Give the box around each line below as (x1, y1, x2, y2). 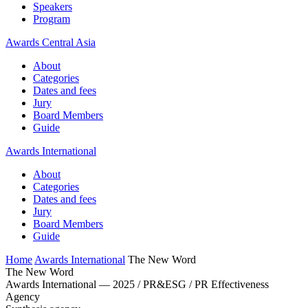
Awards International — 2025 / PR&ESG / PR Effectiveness (5, 278, 269, 290)
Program (33, 13, 70, 25)
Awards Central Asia (5, 36, 96, 48)
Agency (5, 291, 40, 302)
